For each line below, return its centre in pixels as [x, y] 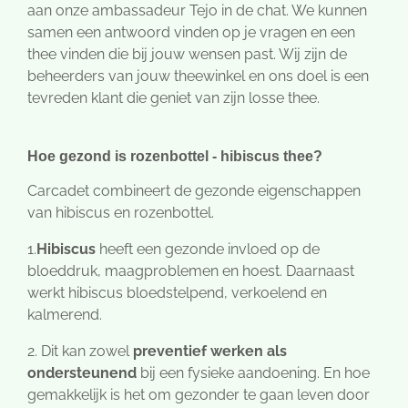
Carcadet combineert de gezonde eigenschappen [194, 191]
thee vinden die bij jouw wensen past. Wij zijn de [187, 55]
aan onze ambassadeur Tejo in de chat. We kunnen [197, 11]
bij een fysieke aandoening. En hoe [253, 373]
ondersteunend [82, 373]
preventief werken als [210, 352]
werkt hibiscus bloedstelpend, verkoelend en [177, 293]
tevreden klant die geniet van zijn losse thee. [173, 98]
